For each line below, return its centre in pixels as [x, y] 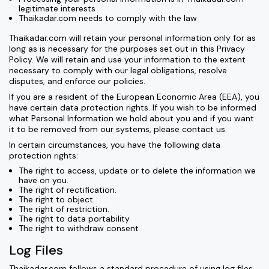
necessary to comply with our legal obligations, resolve [118, 70]
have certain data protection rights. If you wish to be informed [133, 107]
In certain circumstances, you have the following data [115, 145]
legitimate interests [57, 8]
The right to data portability [74, 219]
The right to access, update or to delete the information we [137, 171]
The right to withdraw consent [79, 228]
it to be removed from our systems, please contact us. [118, 129]
